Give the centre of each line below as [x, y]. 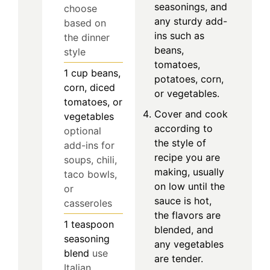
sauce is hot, [183, 200]
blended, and [184, 229]
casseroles [88, 203]
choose [80, 8]
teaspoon [93, 224]
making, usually [189, 171]
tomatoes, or [93, 102]
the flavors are [187, 215]
